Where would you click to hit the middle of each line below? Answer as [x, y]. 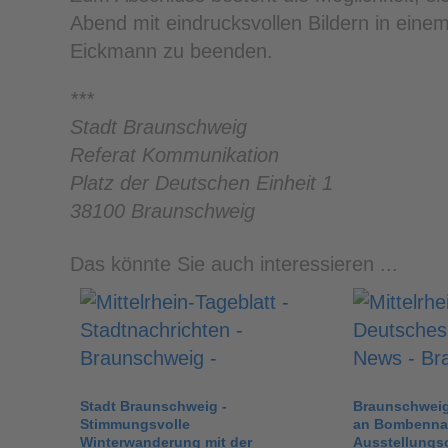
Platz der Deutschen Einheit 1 [201, 182]
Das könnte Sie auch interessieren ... [234, 263]
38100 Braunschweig [162, 210]
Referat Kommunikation [174, 154]
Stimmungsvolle [135, 423]
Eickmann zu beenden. [171, 50]
